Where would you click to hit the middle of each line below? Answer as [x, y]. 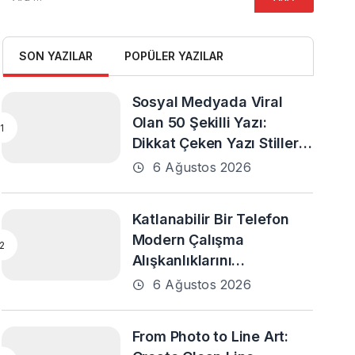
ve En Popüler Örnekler [210, 164]
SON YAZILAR [55, 56]
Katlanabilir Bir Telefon [210, 219]
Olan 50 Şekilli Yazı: [199, 122]
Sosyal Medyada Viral [207, 102]
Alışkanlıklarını [182, 260]
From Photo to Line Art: [210, 336]
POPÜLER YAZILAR [174, 56]
